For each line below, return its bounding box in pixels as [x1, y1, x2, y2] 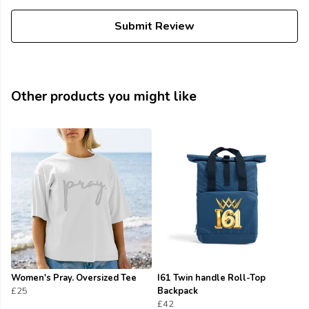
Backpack [157, 285, 198, 298]
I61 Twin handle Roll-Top [157, 272, 266, 285]
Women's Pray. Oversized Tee [11, 272, 137, 285]
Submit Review [114, 19, 195, 34]
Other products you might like [11, 88, 197, 106]
